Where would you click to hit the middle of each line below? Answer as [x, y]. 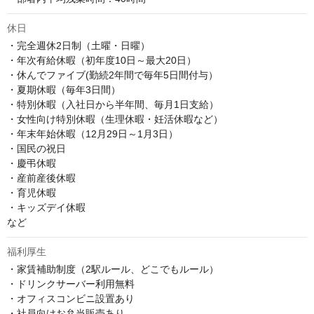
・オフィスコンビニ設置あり [71, 299]
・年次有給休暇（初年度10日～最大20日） [102, 61]
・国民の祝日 [38, 149]
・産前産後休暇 [41, 178]
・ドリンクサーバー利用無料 [71, 284]
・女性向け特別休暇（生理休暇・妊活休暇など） [115, 120]
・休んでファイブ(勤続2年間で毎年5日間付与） [112, 75]
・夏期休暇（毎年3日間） [64, 90]
